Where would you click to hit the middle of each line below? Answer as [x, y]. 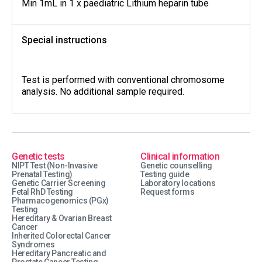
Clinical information [180, 156]
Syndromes [33, 244]
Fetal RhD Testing [42, 192]
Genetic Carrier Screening [59, 183]
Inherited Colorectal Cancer [61, 236]
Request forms [168, 192]
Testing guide [165, 174]
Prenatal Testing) [42, 174]
